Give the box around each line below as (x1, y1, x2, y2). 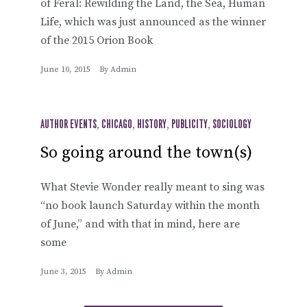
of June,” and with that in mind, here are (40, 217, 240, 231)
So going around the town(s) (40, 142, 252, 163)
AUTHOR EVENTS (40, 119, 97, 130)
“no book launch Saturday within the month (40, 198, 260, 212)
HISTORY (137, 119, 167, 130)
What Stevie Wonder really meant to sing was (40, 180, 265, 194)
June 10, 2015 (40, 64, 90, 75)
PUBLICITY (171, 119, 208, 130)
